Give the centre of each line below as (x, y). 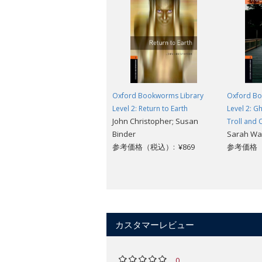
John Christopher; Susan (155, 121)
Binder (124, 134)
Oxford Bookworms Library (158, 95)
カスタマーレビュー (155, 224)
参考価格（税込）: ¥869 (154, 146)
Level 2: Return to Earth (150, 108)
